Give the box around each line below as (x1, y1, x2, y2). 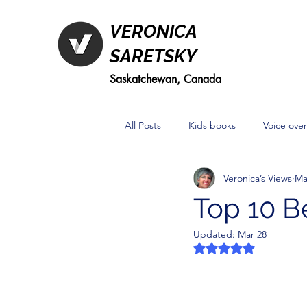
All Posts (125, 119, 161, 132)
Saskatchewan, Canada (110, 72, 221, 86)
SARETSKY (110, 46, 197, 66)
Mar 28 (238, 228, 267, 241)
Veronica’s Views (223, 171, 292, 184)
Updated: (193, 228, 238, 241)
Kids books (188, 119, 236, 132)
